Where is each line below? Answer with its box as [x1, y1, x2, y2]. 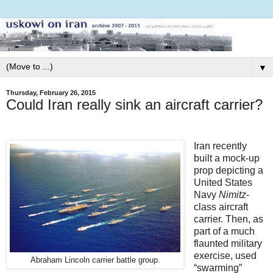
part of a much [193, 225, 255, 236]
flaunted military [193, 238, 262, 249]
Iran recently [193, 140, 247, 151]
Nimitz [218, 189, 246, 200]
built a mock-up [193, 152, 260, 163]
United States [193, 177, 252, 188]
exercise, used [193, 250, 257, 261]
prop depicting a [193, 165, 263, 175]
